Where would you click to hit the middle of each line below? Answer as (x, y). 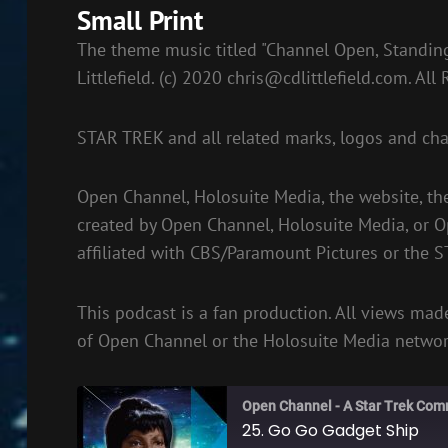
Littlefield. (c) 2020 (151, 78)
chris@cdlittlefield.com (317, 78)
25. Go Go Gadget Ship (330, 431)
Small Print (139, 20)
